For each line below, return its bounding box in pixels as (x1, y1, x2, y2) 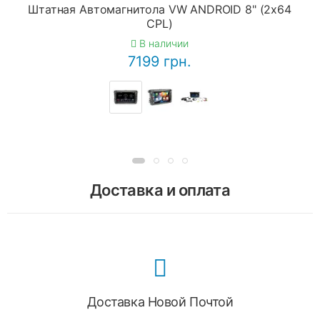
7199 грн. (128, 53, 191, 70)
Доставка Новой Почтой (86, 294, 234, 309)
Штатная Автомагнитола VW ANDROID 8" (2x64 (28, 2, 291, 16)
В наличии (136, 37, 189, 49)
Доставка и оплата (89, 180, 231, 199)
